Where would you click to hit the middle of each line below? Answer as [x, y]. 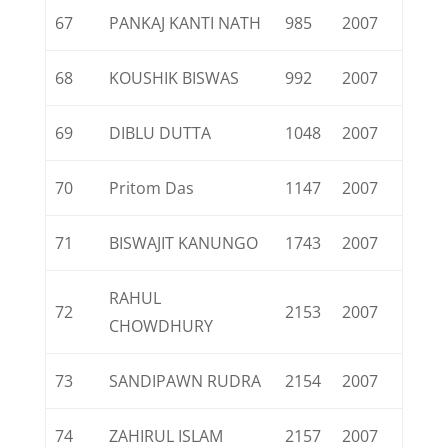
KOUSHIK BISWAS [174, 78]
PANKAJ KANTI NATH [185, 23]
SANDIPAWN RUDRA [185, 381]
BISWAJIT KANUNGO [184, 243]
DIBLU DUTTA [160, 133]
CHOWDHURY [161, 326]
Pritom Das [152, 188]
